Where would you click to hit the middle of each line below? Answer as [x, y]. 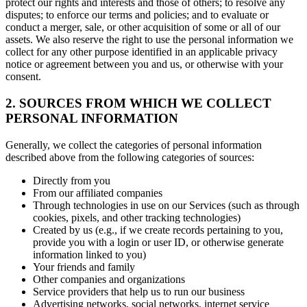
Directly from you [72, 180]
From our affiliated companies [98, 193]
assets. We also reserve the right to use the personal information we [149, 40]
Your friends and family [84, 267]
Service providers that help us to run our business [139, 291]
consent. [23, 77]
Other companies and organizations [109, 279]
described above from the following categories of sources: [130, 157]
